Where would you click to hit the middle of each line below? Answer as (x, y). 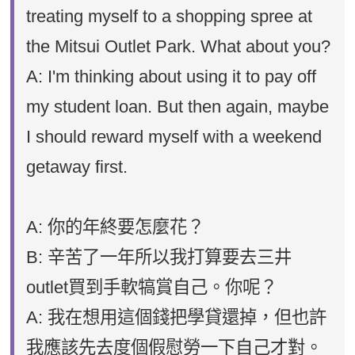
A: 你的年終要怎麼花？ (116, 227)
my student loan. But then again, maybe (178, 106)
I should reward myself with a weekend (174, 136)
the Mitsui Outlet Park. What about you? (179, 46)
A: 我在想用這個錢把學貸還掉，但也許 (177, 317)
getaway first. (77, 166)
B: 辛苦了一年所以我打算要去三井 (159, 257)
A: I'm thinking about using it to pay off (172, 76)
